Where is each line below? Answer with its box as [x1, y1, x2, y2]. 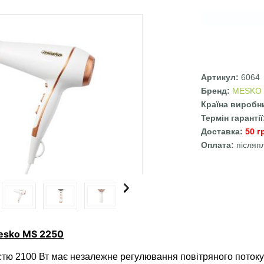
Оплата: [201, 140, 237, 150]
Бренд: [201, 86, 233, 96]
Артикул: [201, 72, 242, 82]
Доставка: [201, 127, 246, 137]
